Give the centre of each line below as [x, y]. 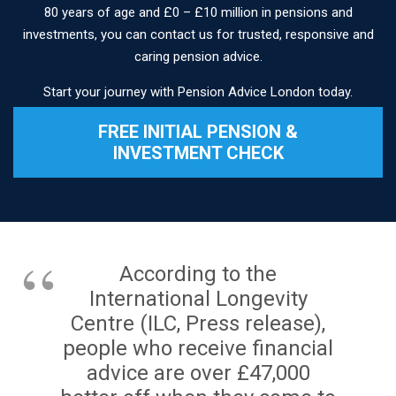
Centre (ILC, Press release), [198, 323]
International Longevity [198, 298]
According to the [198, 274]
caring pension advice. [198, 56]
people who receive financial [198, 348]
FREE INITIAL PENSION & [198, 132]
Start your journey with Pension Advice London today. [198, 91]
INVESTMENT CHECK [198, 153]
